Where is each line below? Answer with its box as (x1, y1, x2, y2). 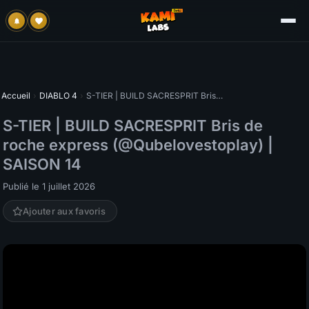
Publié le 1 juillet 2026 (3, 181, 95, 192)
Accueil (1, 90, 30, 101)
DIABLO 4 (39, 90, 77, 101)
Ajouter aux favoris (23, 206, 106, 217)
